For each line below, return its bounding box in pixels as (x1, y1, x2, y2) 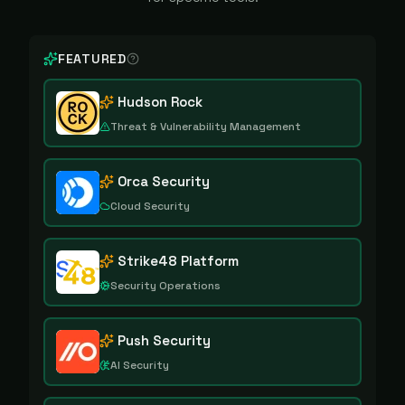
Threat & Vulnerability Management (110, 119, 301, 134)
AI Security (110, 358, 169, 372)
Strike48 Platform (118, 252, 239, 269)
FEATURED (58, 51, 127, 67)
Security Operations (110, 278, 221, 293)
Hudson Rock (118, 93, 202, 110)
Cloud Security (110, 199, 190, 213)
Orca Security (118, 173, 210, 190)
